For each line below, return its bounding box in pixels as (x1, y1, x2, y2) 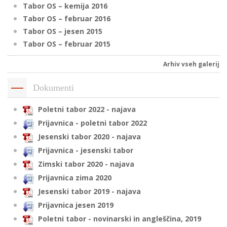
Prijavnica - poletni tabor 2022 (38, 118, 147, 128)
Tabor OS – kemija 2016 (23, 1, 107, 11)
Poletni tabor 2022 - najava (38, 104, 136, 115)
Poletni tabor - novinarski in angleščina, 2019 (38, 214, 201, 224)
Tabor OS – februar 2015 (23, 39, 110, 49)
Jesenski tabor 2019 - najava (38, 186, 141, 197)
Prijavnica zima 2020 (38, 173, 111, 183)
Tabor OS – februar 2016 (23, 14, 110, 24)
